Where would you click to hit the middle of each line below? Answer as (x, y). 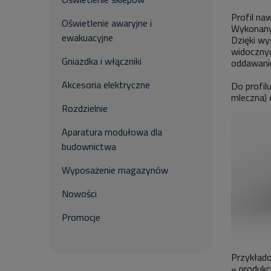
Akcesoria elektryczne (106, 85)
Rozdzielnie (85, 108)
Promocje (81, 217)
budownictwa (89, 146)
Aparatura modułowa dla (112, 132)
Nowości (79, 194)
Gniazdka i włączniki (102, 61)
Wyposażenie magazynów (115, 170)
